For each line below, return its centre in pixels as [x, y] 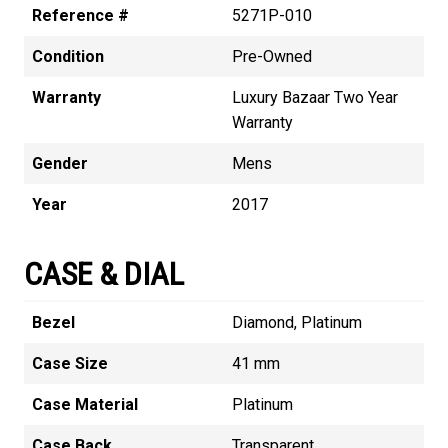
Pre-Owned [272, 56]
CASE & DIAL [104, 273]
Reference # [80, 15]
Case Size [70, 363]
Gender [60, 163]
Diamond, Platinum [297, 322]
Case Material [85, 404]
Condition [68, 56]
